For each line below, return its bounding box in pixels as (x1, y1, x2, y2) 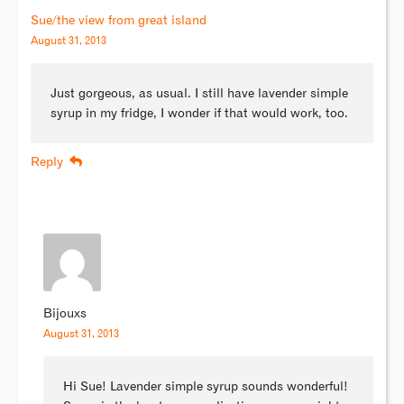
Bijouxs (42, 307, 87, 320)
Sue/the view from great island (30, 14, 207, 28)
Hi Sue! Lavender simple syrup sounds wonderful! (63, 380, 349, 393)
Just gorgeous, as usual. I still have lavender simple (50, 87, 349, 100)
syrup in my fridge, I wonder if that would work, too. (50, 106, 349, 120)
